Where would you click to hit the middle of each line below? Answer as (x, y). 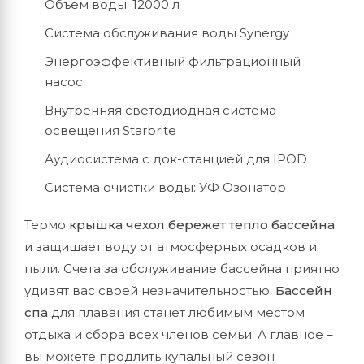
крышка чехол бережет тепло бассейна (202, 225)
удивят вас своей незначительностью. (150, 290)
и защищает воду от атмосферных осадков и (171, 247)
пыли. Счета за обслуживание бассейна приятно (182, 269)
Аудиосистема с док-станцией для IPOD (176, 159)
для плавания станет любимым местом (176, 312)
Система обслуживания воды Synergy (167, 33)
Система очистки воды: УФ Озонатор (165, 187)
